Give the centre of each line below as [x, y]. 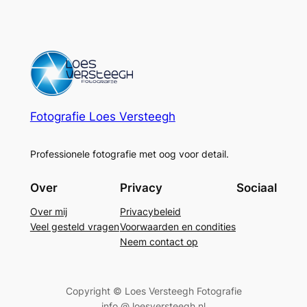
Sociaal [257, 188]
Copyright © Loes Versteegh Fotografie [153, 291]
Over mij [48, 212]
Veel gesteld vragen [74, 227]
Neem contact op [159, 242]
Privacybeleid [150, 212]
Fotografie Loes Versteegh [102, 116]
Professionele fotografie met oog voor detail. [129, 153]
